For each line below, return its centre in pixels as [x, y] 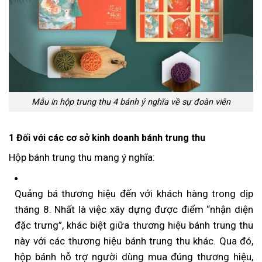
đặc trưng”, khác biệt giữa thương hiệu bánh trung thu [134, 225]
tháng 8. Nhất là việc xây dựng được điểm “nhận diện [134, 210]
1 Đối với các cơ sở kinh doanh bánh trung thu [107, 138]
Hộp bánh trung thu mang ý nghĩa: [82, 158]
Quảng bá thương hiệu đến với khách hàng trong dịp [134, 194]
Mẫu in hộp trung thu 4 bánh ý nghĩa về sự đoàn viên [131, 102]
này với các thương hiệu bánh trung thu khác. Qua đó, [134, 241]
